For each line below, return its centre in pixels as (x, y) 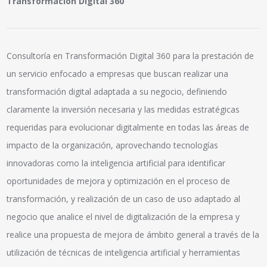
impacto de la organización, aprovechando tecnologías (113, 145)
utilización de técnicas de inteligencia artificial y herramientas (124, 252)
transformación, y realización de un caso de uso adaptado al (124, 198)
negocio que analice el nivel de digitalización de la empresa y (123, 216)
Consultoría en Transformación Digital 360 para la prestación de (131, 55)
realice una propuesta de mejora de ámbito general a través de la (133, 234)
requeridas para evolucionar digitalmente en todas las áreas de (128, 127)
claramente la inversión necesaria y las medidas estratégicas (123, 109)
